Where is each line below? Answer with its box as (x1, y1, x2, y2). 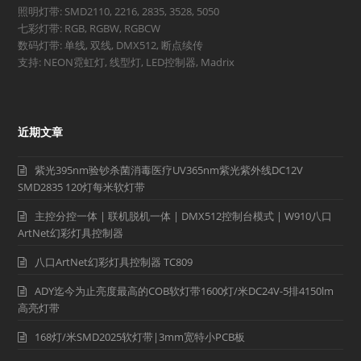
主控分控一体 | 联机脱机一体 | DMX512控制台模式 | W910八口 (35, 209, 333, 224)
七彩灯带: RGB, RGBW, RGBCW (18, 21, 161, 36)
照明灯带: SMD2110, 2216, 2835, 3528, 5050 (18, 4, 220, 19)
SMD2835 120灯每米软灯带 (18, 180, 146, 195)
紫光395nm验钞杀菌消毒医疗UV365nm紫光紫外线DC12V (35, 163, 304, 178)
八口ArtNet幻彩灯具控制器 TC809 (35, 255, 193, 270)
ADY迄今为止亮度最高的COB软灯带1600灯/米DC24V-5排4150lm (35, 284, 334, 299)
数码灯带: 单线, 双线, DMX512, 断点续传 (18, 38, 204, 53)
